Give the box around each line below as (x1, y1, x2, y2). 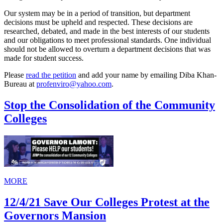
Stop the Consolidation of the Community (4, 99, 215, 112)
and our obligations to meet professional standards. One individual (4, 36, 211, 45)
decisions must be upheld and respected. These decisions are (4, 18, 193, 27)
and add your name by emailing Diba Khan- (76, 71, 217, 80)
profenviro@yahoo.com (36, 80, 111, 89)
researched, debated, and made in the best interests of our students (4, 27, 210, 36)
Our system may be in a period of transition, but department (4, 9, 190, 18)
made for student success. (4, 54, 86, 63)
